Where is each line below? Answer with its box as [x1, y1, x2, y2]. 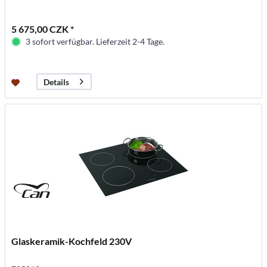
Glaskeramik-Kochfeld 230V [11, 235, 132, 247]
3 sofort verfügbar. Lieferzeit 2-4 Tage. [26, 36, 165, 47]
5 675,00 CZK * [11, 23, 74, 35]
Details [44, 76, 70, 87]
